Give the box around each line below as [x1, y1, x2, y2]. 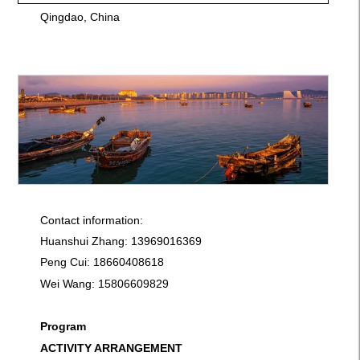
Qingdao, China [39, 10, 120, 24]
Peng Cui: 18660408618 [39, 256, 164, 269]
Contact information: [39, 214, 143, 227]
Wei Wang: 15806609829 [39, 276, 169, 290]
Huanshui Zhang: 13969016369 [39, 234, 202, 247]
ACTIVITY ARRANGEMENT [39, 341, 182, 354]
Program [39, 320, 86, 333]
